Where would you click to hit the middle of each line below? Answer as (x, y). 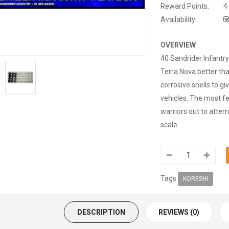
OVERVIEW (178, 45)
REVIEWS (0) (179, 212)
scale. (170, 124)
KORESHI (196, 179)
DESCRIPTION (101, 212)
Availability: (179, 19)
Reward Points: (185, 6)
